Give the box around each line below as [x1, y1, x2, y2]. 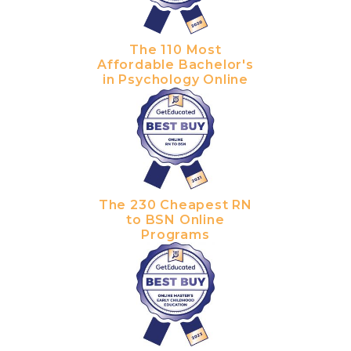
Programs [141, 227, 210, 243]
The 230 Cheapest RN [98, 197, 253, 213]
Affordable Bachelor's [97, 56, 254, 72]
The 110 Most [129, 42, 222, 57]
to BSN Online [126, 212, 225, 228]
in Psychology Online [102, 71, 248, 87]
